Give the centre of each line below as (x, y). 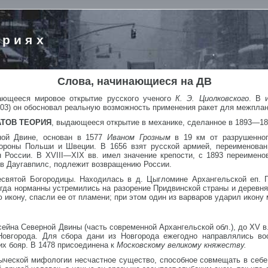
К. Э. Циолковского (212, 98)
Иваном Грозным (141, 137)
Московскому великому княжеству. (182, 245)
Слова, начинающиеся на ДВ (135, 81)
